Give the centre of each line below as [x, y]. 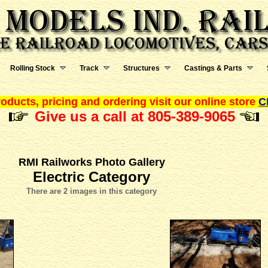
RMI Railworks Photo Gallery [92, 162]
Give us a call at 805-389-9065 [135, 116]
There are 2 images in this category [92, 191]
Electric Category [92, 177]
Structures [141, 68]
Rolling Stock [33, 68]
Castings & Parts [213, 68]
